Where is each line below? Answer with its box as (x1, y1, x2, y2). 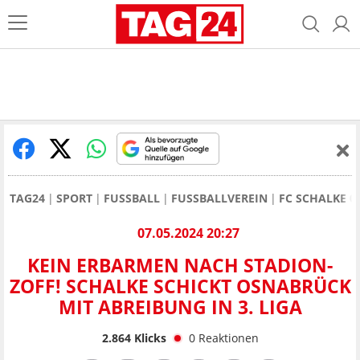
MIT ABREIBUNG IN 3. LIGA (58, 294, 302, 321)
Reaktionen (198, 329, 259, 346)
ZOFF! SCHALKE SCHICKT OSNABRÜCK (9, 273, 351, 300)
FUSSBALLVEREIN (171, 190, 268, 206)
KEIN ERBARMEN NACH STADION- (27, 252, 333, 279)
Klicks (130, 329, 166, 346)
